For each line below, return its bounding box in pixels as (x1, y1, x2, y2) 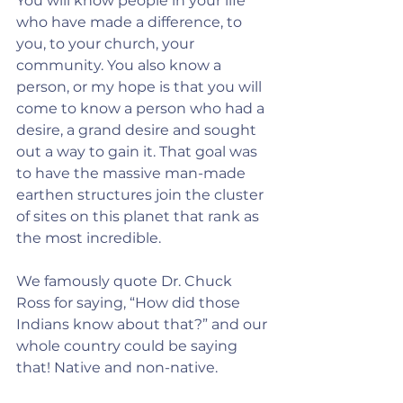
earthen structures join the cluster (16, 186, 267, 203)
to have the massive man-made (16, 165, 249, 182)
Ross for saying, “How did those (16, 294, 244, 311)
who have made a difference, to (16, 13, 246, 31)
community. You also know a (16, 57, 225, 74)
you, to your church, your (16, 35, 198, 52)
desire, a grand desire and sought (16, 121, 260, 139)
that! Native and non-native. (16, 359, 221, 376)
